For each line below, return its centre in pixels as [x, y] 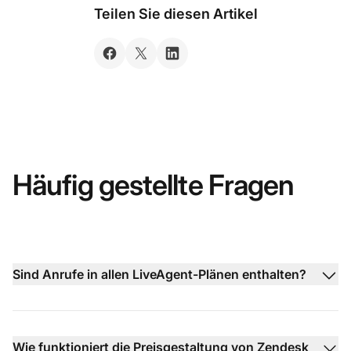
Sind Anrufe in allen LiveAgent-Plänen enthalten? [159, 275]
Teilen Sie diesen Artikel [175, 14]
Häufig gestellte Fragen [154, 185]
